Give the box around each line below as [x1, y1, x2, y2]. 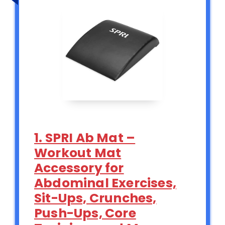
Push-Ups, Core [34, 204, 136, 222]
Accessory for [34, 159, 124, 177]
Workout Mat [34, 144, 122, 162]
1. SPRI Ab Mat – [34, 129, 136, 147]
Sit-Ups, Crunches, [34, 189, 157, 207]
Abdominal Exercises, [34, 174, 176, 192]
